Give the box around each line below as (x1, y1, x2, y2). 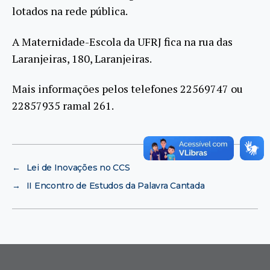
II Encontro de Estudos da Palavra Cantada (26, 180, 205, 192)
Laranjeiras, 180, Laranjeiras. (12, 51, 152, 66)
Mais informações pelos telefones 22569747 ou (12, 81, 243, 96)
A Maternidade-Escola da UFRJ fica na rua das (12, 34, 233, 49)
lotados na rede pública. (12, 4, 128, 19)
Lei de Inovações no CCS (26, 162, 130, 174)
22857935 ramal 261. (12, 98, 114, 113)
